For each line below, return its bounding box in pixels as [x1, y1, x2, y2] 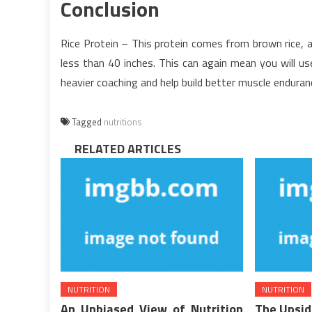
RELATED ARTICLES [75, 139, 181, 158]
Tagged [72, 114, 104, 129]
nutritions [104, 114, 142, 129]
